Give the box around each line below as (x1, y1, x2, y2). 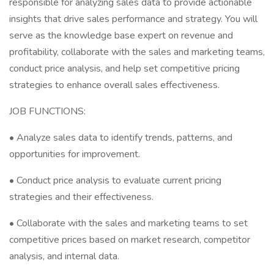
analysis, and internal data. (9, 250, 119, 263)
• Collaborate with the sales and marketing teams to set (9, 217, 248, 230)
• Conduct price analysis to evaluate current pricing (9, 174, 221, 187)
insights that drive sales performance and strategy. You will (9, 12, 257, 26)
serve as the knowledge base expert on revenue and (9, 29, 233, 42)
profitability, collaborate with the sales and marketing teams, (9, 45, 265, 59)
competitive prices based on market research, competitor (9, 233, 250, 246)
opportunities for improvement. (9, 147, 140, 161)
